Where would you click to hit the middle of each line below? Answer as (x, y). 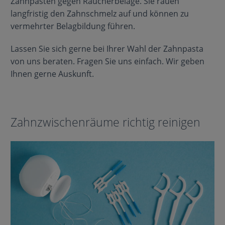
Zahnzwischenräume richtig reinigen (105, 122)
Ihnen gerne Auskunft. (52, 74)
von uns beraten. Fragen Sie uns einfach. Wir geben (107, 61)
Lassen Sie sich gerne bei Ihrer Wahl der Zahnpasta (107, 48)
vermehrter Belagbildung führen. (73, 26)
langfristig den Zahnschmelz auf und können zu (99, 14)
